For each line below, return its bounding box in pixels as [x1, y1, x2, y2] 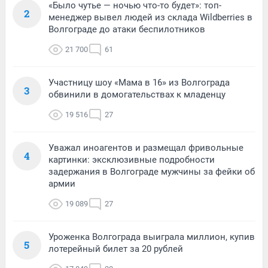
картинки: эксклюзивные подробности [48, 154, 215, 165]
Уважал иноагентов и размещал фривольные [48, 142, 243, 153]
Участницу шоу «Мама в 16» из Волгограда [48, 77, 230, 88]
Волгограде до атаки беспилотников [48, 23, 205, 35]
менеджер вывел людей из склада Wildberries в [48, 11, 252, 23]
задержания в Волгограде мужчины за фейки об [48, 166, 255, 177]
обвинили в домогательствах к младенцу [48, 89, 226, 100]
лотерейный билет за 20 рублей [48, 243, 183, 254]
